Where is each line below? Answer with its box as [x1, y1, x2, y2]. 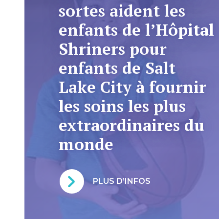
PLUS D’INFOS [92, 176, 151, 186]
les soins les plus [58, 95, 186, 116]
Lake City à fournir [58, 76, 206, 97]
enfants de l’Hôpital [58, 19, 214, 40]
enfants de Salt [58, 57, 175, 78]
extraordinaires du [58, 114, 204, 135]
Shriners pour [58, 38, 167, 59]
